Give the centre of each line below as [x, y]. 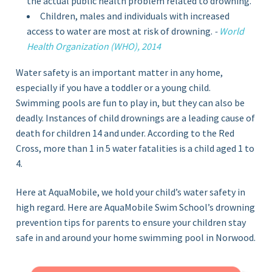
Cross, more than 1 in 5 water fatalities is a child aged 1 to [135, 148]
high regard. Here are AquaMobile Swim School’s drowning [136, 207]
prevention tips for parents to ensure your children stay [131, 222]
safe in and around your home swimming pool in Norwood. [136, 237]
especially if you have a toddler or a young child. [114, 87]
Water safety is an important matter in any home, [120, 72]
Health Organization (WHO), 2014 [94, 46]
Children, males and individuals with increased [135, 15]
